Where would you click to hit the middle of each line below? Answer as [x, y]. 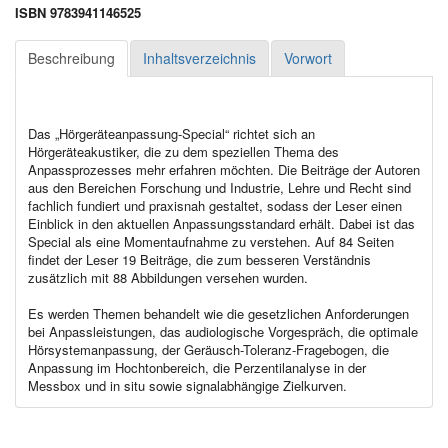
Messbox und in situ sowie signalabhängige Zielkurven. [187, 385]
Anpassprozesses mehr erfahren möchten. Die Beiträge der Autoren [224, 169]
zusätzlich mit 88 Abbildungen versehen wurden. [168, 277]
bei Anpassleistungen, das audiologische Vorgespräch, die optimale [223, 331]
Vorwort [308, 57]
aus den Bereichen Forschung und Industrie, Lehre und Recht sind [219, 187]
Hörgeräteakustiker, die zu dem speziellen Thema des [183, 151]
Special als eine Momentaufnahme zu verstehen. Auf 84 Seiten [211, 241]
